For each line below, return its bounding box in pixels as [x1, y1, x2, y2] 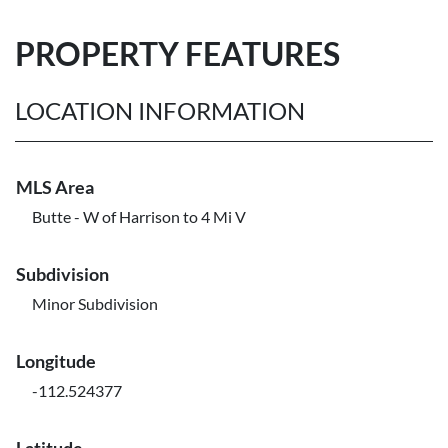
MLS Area [16, 176, 94, 198]
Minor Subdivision [32, 294, 158, 313]
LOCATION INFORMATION [15, 96, 305, 125]
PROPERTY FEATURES [15, 34, 340, 73]
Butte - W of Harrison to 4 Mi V [32, 207, 246, 226]
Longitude [16, 350, 96, 372]
